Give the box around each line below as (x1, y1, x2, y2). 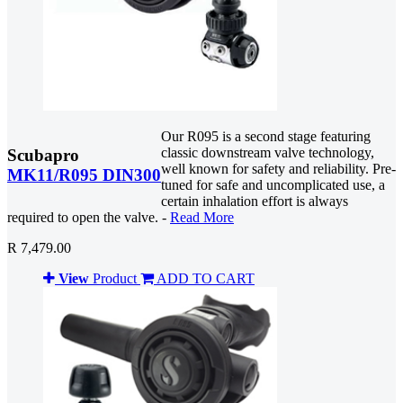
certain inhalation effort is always (161, 193, 348, 209)
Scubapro (7, 145, 79, 165)
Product (89, 270, 140, 286)
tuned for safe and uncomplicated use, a (161, 176, 385, 193)
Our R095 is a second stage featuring (161, 128, 371, 144)
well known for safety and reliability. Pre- (161, 160, 396, 176)
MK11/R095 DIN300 (7, 165, 161, 184)
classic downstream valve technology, (161, 144, 374, 160)
